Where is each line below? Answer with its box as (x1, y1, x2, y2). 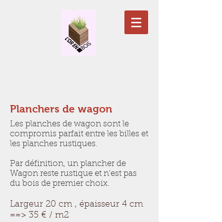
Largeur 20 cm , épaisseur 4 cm (10, 200, 143, 209)
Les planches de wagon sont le (10, 120, 129, 128)
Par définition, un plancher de (10, 160, 126, 168)
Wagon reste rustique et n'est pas (10, 169, 137, 178)
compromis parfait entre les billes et (10, 130, 148, 138)
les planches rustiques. (10, 140, 98, 148)
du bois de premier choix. (10, 179, 110, 188)
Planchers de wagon (10, 103, 112, 114)
